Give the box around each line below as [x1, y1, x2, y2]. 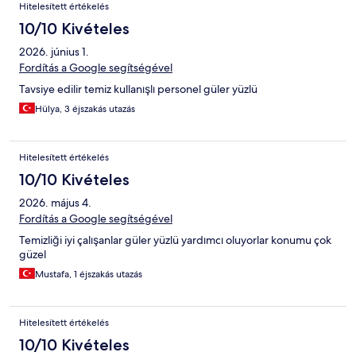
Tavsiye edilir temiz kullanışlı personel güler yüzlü [19, 82, 257, 97]
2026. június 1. [19, 44, 89, 60]
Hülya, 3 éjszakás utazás [35, 103, 135, 116]
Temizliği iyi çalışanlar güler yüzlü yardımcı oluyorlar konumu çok [19, 233, 331, 248]
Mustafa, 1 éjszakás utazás [35, 268, 142, 281]
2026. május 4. [19, 195, 91, 211]
